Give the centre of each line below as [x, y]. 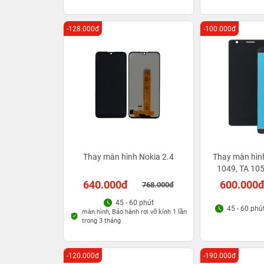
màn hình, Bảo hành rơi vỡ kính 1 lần [134, 212]
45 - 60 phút [135, 203]
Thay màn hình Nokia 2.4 [128, 157]
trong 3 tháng [101, 221]
